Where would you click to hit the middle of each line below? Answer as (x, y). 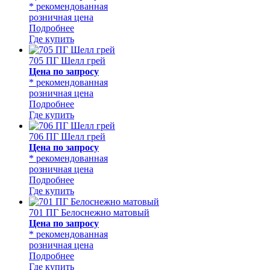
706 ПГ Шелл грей (67, 136)
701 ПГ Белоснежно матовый (89, 212)
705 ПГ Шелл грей (67, 60)
